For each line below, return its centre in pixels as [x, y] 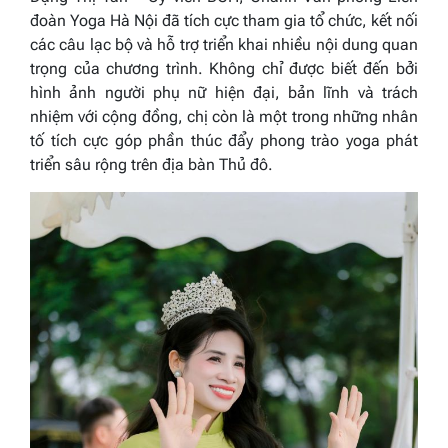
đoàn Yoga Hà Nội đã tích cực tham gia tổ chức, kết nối [224, 20]
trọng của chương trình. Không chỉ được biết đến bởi [224, 68]
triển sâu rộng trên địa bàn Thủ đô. [151, 164]
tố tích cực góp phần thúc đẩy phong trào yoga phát [224, 140]
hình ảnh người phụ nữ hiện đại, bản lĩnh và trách [224, 92]
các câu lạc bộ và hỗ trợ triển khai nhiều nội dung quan [224, 44]
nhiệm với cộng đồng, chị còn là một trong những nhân [224, 116]
